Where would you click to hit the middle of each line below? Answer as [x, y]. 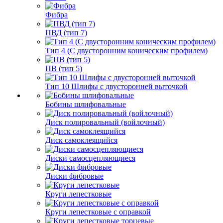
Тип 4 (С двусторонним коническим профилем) [126, 51]
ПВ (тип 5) [64, 68]
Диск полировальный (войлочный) [105, 122]
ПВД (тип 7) [66, 33]
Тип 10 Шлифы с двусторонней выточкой [116, 86]
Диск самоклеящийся [81, 140]
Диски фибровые [74, 176]
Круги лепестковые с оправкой [98, 212]
